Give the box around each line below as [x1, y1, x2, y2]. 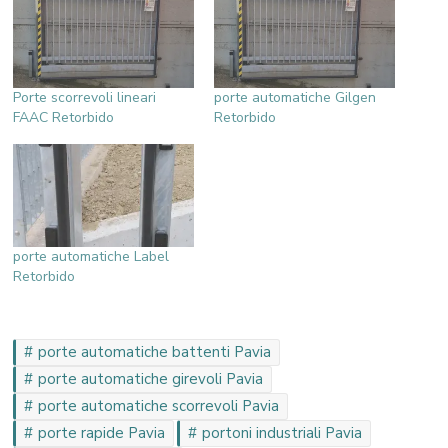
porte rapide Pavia [38, 423, 166, 444]
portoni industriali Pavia [202, 423, 363, 444]
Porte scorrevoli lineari [13, 87, 157, 107]
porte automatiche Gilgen [214, 87, 376, 107]
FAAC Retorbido [13, 107, 115, 127]
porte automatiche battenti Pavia [38, 342, 272, 363]
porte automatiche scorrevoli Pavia [38, 396, 280, 417]
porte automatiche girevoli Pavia [38, 369, 264, 390]
